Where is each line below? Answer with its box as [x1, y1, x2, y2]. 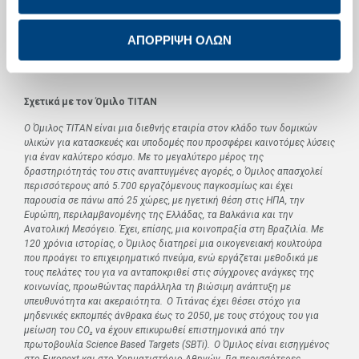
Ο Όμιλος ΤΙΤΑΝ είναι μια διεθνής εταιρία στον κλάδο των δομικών [24, 122, 317, 134]
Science [86, 338, 118, 350]
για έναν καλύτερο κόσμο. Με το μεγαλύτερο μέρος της [24, 151, 264, 163]
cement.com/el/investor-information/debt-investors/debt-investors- [24, 2, 324, 14]
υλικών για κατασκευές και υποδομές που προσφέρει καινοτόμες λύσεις [24, 136, 335, 148]
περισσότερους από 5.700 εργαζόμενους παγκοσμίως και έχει [24, 179, 293, 192]
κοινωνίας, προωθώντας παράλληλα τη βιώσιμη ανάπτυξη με [24, 280, 291, 292]
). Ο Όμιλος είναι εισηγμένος [204, 338, 329, 350]
